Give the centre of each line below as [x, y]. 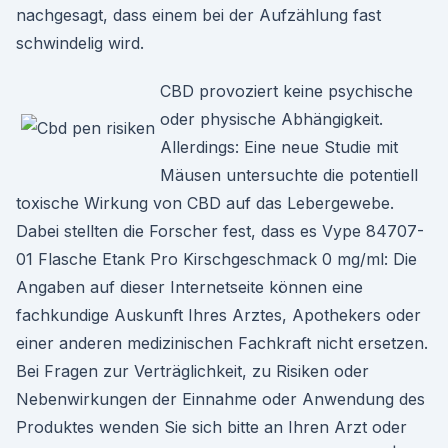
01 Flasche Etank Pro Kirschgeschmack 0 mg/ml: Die [216, 259]
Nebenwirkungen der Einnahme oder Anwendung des [220, 399]
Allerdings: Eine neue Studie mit [279, 147]
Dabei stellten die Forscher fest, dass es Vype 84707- [220, 231]
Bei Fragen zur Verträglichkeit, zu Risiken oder [192, 371]
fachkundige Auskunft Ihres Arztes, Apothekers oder [218, 315]
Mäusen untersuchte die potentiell [289, 175]
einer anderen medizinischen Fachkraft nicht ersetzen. [222, 343]
